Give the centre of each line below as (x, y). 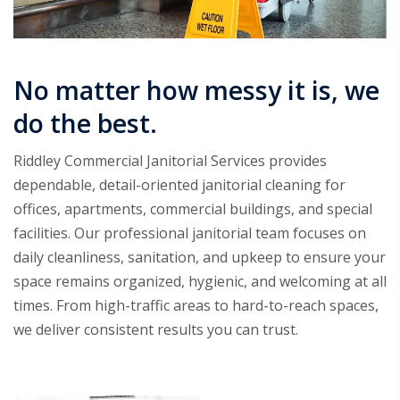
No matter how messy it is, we (196, 91)
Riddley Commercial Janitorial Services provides (170, 161)
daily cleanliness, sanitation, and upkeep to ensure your (200, 258)
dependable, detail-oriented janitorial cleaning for (179, 185)
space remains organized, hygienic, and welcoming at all (200, 282)
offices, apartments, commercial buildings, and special (193, 209)
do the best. (85, 124)
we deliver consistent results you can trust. (156, 330)
